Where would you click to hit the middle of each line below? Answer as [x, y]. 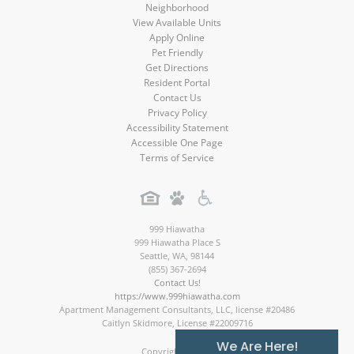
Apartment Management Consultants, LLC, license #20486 [177, 310]
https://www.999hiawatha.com [177, 296]
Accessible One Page [177, 143]
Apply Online [177, 38]
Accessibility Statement [177, 128]
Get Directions [177, 68]
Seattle [154, 256]
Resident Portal [177, 83]
